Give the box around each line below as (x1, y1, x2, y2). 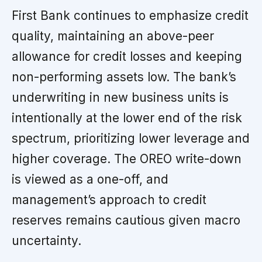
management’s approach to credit (12, 192, 206, 208)
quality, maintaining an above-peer (12, 29, 214, 44)
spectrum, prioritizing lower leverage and (12, 131, 250, 146)
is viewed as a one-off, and (12, 172, 168, 187)
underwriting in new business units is (12, 90, 229, 105)
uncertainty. (12, 233, 81, 249)
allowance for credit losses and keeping (12, 49, 242, 64)
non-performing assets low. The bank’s (12, 70, 236, 85)
